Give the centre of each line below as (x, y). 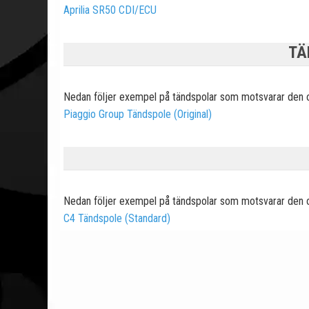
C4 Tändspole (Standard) (117, 219)
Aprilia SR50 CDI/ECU (110, 10)
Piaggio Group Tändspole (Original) (138, 114)
